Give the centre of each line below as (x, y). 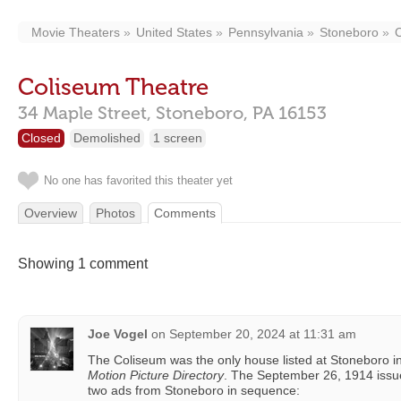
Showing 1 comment (83, 264)
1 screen (178, 138)
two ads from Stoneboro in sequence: (194, 390)
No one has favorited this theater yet (138, 180)
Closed (41, 138)
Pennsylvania (266, 32)
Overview (51, 213)
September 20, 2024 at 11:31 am (263, 334)
